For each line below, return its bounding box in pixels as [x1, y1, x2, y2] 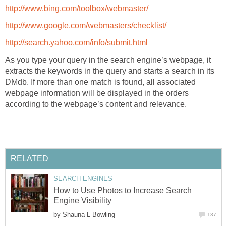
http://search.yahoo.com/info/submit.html [5, 38, 148, 47]
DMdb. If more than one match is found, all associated [5, 78, 196, 87]
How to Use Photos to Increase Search [53, 186, 192, 195]
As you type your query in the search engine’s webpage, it [5, 55, 211, 65]
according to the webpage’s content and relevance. [5, 100, 187, 109]
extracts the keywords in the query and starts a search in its [5, 67, 214, 76]
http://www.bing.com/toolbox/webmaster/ [5, 4, 148, 13]
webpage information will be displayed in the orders [5, 89, 189, 98]
